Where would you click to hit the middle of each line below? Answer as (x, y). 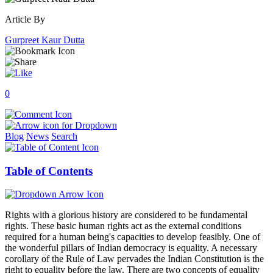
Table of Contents (49, 171)
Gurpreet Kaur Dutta (45, 40)
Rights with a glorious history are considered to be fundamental (126, 215)
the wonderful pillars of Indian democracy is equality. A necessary (131, 248)
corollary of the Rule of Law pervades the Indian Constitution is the (134, 259)
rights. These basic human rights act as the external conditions (123, 226)
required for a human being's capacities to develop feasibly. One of (133, 237)
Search (64, 136)
